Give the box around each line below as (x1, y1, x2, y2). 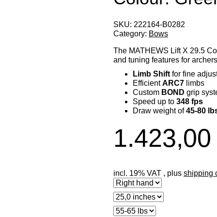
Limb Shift (133, 69, 170, 78)
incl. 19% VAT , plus (113, 169, 184, 178)
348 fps (176, 97, 203, 106)
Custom (133, 88, 161, 96)
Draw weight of (133, 106, 186, 115)
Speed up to (133, 97, 176, 106)
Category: (113, 29, 149, 38)
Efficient (133, 78, 162, 87)
